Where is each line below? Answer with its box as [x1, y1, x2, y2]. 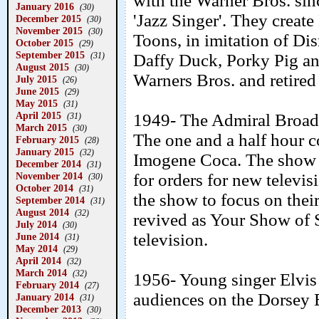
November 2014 [16, 170, 83, 182]
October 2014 [16, 182, 73, 194]
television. [133, 230, 208, 250]
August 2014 [16, 206, 69, 218]
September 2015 [16, 49, 85, 61]
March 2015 [16, 122, 67, 133]
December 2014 [16, 158, 81, 169]
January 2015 [16, 146, 74, 157]
